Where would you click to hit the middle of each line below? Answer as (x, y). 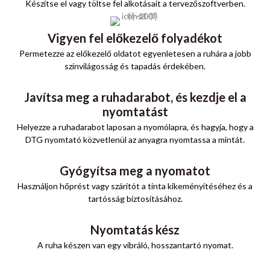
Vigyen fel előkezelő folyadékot (135, 38)
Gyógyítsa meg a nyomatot (135, 170)
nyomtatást (135, 111)
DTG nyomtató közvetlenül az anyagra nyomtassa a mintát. (135, 139)
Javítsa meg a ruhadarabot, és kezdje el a (135, 97)
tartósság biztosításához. (135, 198)
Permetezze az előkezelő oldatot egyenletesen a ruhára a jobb (135, 53)
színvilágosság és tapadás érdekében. (135, 66)
